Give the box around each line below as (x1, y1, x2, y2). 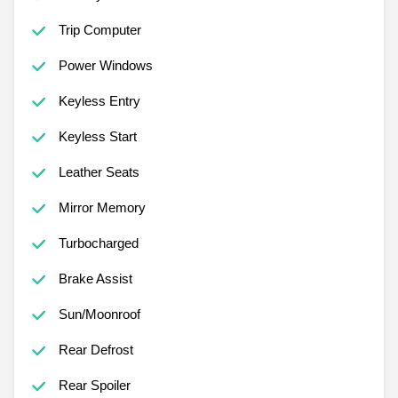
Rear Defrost (58, 341, 133, 357)
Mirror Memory (58, 199, 146, 215)
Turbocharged (58, 235, 139, 251)
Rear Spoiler (58, 377, 131, 393)
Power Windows (58, 57, 153, 73)
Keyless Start (58, 128, 137, 144)
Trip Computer (58, 21, 141, 37)
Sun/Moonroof (58, 306, 140, 322)
